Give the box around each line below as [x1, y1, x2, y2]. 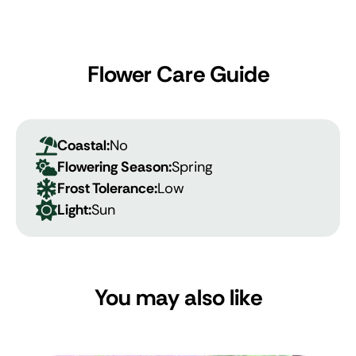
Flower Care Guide [87, 60, 269, 90]
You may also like [94, 283, 262, 313]
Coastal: [57, 136, 110, 156]
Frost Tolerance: [57, 179, 157, 199]
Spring [172, 157, 213, 177]
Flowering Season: [57, 157, 172, 177]
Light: [57, 200, 91, 220]
